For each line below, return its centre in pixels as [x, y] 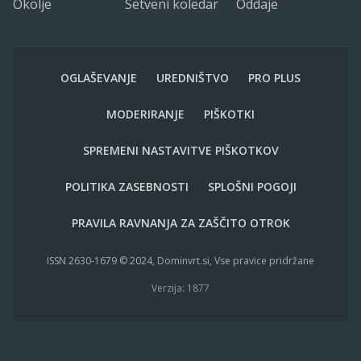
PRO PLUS [274, 77]
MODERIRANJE [145, 114]
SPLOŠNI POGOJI [252, 186]
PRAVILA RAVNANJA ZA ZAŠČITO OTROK [180, 222]
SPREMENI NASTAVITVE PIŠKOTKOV [180, 150]
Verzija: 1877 [180, 288]
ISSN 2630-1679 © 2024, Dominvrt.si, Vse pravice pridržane [180, 260]
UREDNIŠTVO [193, 77]
